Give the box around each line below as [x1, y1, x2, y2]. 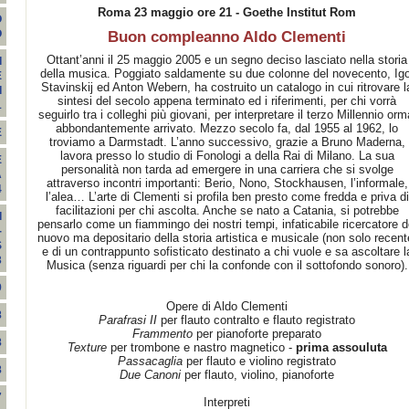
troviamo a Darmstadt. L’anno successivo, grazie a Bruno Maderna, [48, 135, 405, 149]
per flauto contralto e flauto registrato [157, 313, 355, 327]
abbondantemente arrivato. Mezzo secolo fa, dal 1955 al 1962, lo [56, 121, 398, 135]
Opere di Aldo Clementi [166, 299, 288, 313]
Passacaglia [118, 354, 183, 368]
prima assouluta [295, 341, 387, 354]
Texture [67, 341, 107, 354]
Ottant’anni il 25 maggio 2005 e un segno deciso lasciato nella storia [47, 53, 407, 67]
